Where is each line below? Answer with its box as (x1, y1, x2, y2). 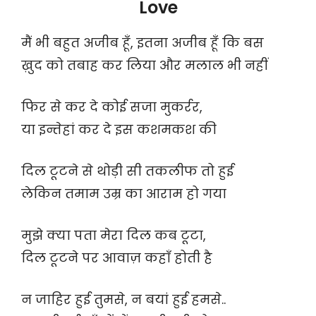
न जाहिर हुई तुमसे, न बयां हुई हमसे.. (21, 291, 226, 309)
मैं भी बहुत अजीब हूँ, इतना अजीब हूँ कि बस (21, 34, 264, 52)
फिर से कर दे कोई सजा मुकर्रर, (21, 98, 202, 116)
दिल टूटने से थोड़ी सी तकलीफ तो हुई (21, 162, 233, 181)
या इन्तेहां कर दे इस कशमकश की (21, 121, 217, 139)
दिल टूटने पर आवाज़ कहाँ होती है (21, 249, 212, 267)
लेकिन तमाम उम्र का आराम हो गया (21, 185, 226, 203)
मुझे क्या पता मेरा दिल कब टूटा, (21, 226, 206, 245)
